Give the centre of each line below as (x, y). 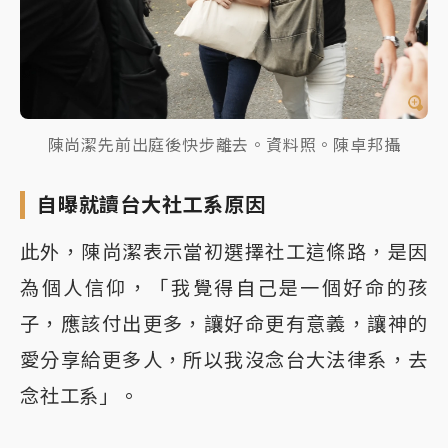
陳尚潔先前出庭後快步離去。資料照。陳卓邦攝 (224, 144)
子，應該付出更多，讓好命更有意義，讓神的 (224, 323)
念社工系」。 (79, 395)
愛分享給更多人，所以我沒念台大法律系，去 (224, 359)
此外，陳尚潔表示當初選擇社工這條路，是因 (224, 251)
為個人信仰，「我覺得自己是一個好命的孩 (224, 287)
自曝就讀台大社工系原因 (151, 204)
